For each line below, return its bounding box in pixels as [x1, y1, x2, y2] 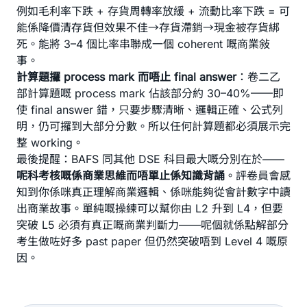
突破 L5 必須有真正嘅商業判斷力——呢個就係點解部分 [16, 218, 288, 232]
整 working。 [16, 136, 84, 149]
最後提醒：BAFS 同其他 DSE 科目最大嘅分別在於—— [16, 152, 284, 166]
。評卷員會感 [225, 169, 291, 182]
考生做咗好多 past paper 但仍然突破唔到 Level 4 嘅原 [16, 234, 288, 248]
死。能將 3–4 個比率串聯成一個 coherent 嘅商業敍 [16, 37, 270, 51]
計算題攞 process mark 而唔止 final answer [16, 70, 236, 84]
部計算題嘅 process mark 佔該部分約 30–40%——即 [16, 86, 284, 100]
